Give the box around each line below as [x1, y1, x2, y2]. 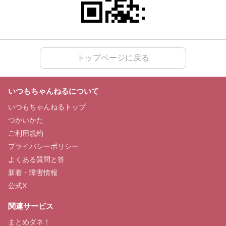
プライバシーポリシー [8, 142, 79, 151]
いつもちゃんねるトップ [8, 103, 86, 111]
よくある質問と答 [8, 155, 65, 164]
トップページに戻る [76, 53, 149, 63]
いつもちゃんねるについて [8, 87, 99, 96]
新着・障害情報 [8, 168, 58, 177]
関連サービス [8, 202, 53, 211]
